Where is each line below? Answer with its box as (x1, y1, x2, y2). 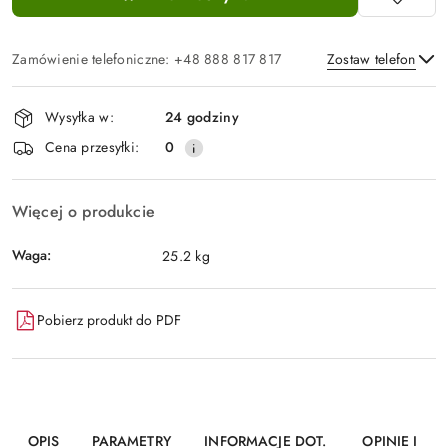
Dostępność (11, 81, 130, 116)
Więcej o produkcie (12, 199, 155, 223)
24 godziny (165, 107, 239, 128)
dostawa (11, 137, 95, 172)
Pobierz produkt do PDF (37, 310, 181, 331)
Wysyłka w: (45, 107, 114, 128)
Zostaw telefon (326, 48, 416, 69)
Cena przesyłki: (45, 137, 140, 158)
